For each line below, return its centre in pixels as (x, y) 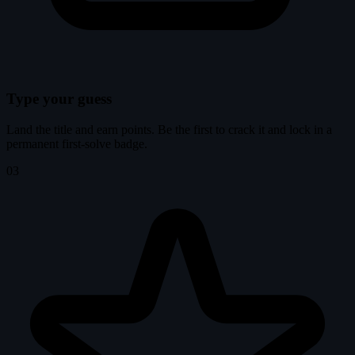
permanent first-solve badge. (77, 144)
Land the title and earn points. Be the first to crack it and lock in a (169, 130)
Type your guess (59, 99)
